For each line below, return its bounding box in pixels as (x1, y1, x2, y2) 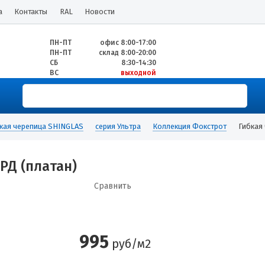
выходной (121, 69, 156, 77)
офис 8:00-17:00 (100, 38, 156, 47)
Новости (85, 7, 115, 16)
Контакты (14, 7, 48, 16)
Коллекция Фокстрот (153, 122, 227, 131)
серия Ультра (95, 122, 141, 131)
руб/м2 (109, 237, 151, 251)
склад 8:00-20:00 (99, 49, 156, 57)
